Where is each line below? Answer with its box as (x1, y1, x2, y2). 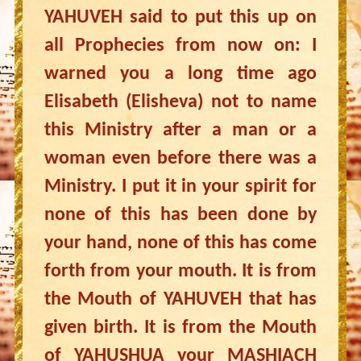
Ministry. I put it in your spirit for (44, 177, 317, 197)
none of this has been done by (44, 205, 317, 225)
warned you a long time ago (44, 64, 317, 84)
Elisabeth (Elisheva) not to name (44, 93, 317, 112)
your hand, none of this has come (44, 234, 317, 253)
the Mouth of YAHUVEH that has (44, 290, 317, 309)
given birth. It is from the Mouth (44, 318, 317, 338)
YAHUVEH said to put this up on (44, 8, 317, 27)
